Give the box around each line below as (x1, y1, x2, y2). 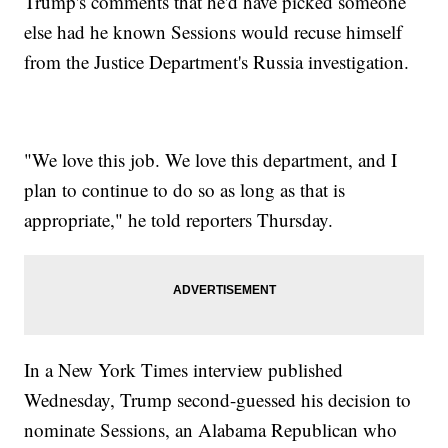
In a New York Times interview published (24, 357, 344, 383)
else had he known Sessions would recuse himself (24, 19, 403, 45)
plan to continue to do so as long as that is (24, 177, 346, 203)
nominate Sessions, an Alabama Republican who (24, 417, 398, 443)
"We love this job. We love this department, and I (24, 147, 398, 173)
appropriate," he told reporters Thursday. (24, 207, 334, 233)
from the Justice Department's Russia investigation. (24, 49, 410, 75)
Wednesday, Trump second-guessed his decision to (24, 387, 412, 413)
